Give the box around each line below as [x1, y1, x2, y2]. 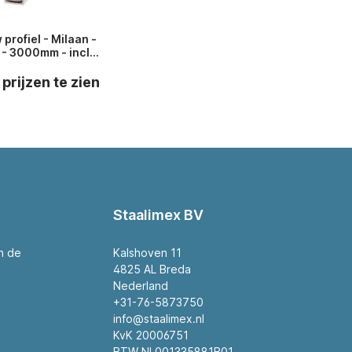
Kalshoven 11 [112, 246, 181, 259]
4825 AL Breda [112, 262, 191, 276]
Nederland [112, 279, 168, 292]
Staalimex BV [112, 207, 203, 223]
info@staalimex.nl [112, 312, 204, 325]
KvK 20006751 [112, 328, 189, 342]
